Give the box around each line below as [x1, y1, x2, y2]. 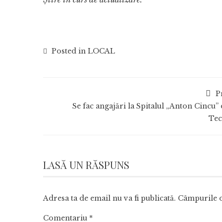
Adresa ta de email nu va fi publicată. [43, 194, 176, 203]
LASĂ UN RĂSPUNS [43, 158, 129, 172]
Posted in [50, 47, 88, 56]
